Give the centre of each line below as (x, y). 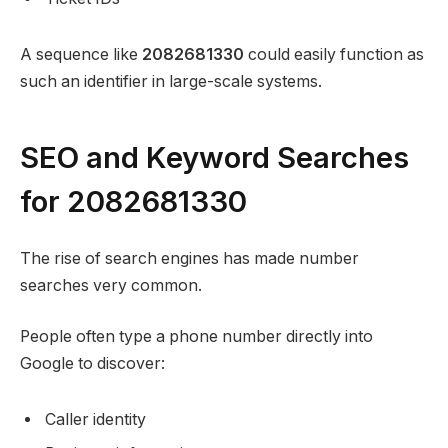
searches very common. (111, 285)
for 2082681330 (133, 200)
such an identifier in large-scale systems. (171, 81)
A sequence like (81, 54)
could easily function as (334, 54)
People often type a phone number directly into (196, 337)
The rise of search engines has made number (189, 258)
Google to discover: (92, 364)
